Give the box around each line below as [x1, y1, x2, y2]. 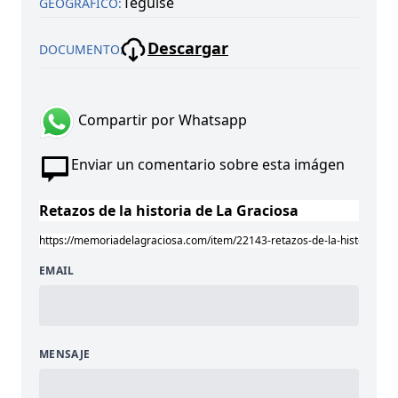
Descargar [147, 36, 228, 59]
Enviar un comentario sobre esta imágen [71, 154, 345, 174]
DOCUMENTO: [39, 40, 123, 58]
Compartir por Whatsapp [75, 110, 247, 131]
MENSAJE [39, 346, 91, 362]
